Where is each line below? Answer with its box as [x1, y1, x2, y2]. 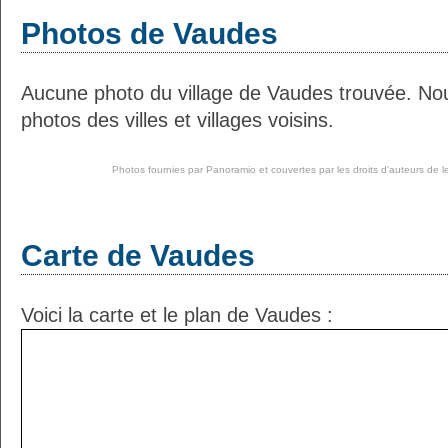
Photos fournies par [111, 164, 206, 175]
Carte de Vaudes [21, 239, 255, 272]
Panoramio [205, 164, 256, 175]
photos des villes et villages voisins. [21, 109, 334, 131]
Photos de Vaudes [21, 17, 278, 50]
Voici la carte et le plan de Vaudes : [21, 304, 333, 326]
